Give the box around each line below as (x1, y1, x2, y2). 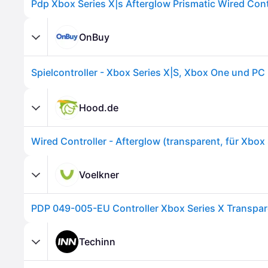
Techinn (79, 235, 115, 248)
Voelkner (79, 168, 119, 181)
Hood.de (79, 101, 118, 114)
